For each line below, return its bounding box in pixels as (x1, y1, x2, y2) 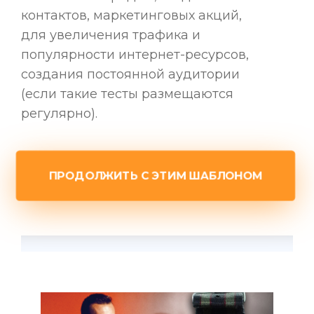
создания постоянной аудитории (21, 67, 240, 83)
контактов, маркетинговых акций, (21, 8, 242, 24)
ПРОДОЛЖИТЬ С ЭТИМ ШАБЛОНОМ (53, 169, 261, 183)
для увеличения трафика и (21, 27, 200, 43)
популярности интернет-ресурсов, (21, 47, 249, 63)
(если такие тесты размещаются (21, 86, 233, 102)
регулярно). (21, 106, 97, 122)
